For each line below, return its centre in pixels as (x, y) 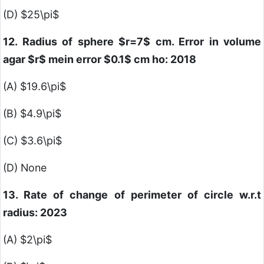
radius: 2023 (35, 213)
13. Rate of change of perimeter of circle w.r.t (132, 195)
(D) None (25, 168)
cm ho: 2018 (164, 60)
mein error (75, 60)
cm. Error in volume (206, 42)
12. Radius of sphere (61, 42)
